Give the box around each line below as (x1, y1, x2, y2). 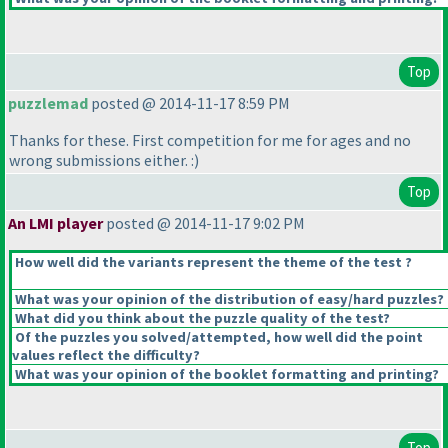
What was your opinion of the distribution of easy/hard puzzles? (12, 290, 444, 309)
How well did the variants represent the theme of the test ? (12, 253, 412, 272)
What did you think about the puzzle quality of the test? (12, 309, 390, 328)
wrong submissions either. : (9, 150, 194, 171)
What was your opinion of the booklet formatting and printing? (12, 365, 439, 384)
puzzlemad (8, 93, 88, 114)
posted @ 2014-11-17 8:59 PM (88, 93, 290, 114)
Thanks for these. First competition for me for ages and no (9, 130, 411, 151)
